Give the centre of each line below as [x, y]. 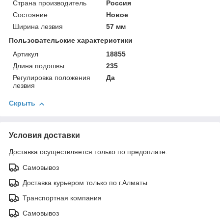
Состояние [30, 15]
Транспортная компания [62, 198]
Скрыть [22, 103]
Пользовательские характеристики [71, 41]
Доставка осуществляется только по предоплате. [88, 152]
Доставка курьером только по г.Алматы [85, 183]
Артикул [26, 54]
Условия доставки [44, 136]
